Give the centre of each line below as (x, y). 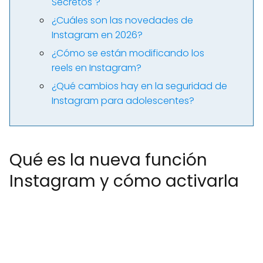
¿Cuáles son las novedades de (122, 20)
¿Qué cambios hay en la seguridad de (139, 86)
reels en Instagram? (97, 68)
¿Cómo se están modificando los (128, 53)
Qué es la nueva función (108, 160)
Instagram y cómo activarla (124, 181)
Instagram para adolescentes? (123, 101)
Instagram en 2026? (97, 35)
